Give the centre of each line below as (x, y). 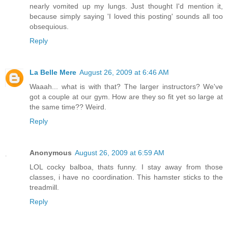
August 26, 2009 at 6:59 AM (120, 152)
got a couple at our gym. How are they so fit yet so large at (126, 96)
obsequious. (49, 26)
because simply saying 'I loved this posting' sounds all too (126, 16)
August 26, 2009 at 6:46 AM (124, 72)
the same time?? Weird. (68, 107)
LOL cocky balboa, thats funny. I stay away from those (126, 167)
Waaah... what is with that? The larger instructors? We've (126, 86)
